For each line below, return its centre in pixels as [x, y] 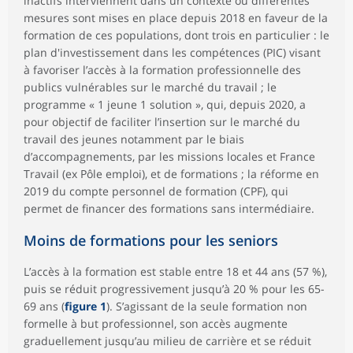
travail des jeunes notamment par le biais [134, 139]
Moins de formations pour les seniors [151, 240]
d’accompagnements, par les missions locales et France [169, 156]
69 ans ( [44, 306]
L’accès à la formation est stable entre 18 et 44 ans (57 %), [175, 271]
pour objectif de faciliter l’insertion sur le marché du [162, 121]
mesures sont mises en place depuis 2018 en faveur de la [176, 17]
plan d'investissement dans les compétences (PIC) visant [172, 52]
